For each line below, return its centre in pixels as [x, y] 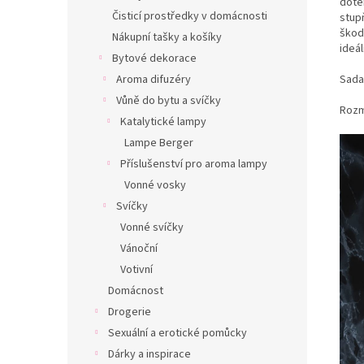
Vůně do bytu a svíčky [169, 101]
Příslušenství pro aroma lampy [194, 165]
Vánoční [139, 249]
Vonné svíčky [152, 228]
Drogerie [130, 312]
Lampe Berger [159, 143]
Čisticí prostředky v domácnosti [190, 17]
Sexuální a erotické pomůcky [178, 334]
